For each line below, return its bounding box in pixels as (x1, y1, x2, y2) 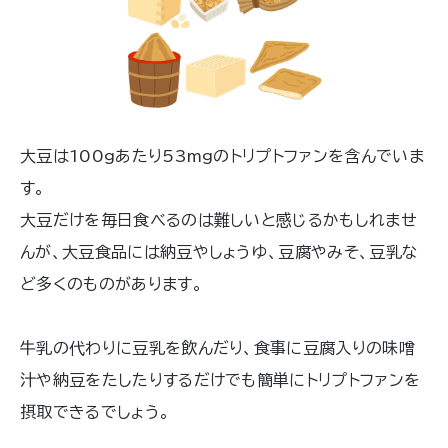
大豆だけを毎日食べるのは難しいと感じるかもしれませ (20, 212, 417, 229)
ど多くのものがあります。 (20, 276, 203, 293)
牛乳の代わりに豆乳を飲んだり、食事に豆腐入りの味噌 (20, 340, 416, 357)
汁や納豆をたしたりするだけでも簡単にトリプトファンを (20, 372, 421, 389)
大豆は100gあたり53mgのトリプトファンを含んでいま (20, 148, 424, 165)
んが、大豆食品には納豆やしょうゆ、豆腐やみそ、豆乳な (20, 244, 419, 261)
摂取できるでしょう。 (20, 404, 171, 421)
